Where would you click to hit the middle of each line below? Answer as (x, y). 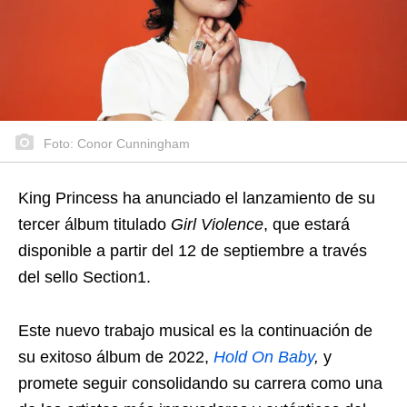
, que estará (307, 224)
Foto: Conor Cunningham (115, 144)
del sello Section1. (84, 277)
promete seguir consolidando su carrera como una (200, 383)
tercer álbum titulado (94, 224)
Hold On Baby (264, 357)
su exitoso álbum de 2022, (116, 357)
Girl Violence (217, 224)
